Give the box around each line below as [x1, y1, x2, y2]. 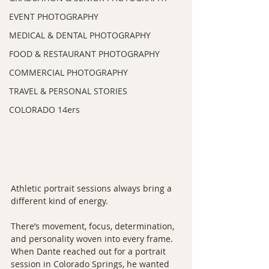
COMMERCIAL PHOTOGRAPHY [9, 67, 128, 78]
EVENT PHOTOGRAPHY [9, 11, 98, 22]
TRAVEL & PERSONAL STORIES [9, 85, 127, 97]
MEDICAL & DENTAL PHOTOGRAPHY [9, 29, 151, 41]
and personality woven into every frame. [11, 233, 175, 244]
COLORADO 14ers [9, 104, 80, 115]
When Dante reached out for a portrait [11, 246, 168, 257]
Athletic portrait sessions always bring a [11, 183, 174, 194]
